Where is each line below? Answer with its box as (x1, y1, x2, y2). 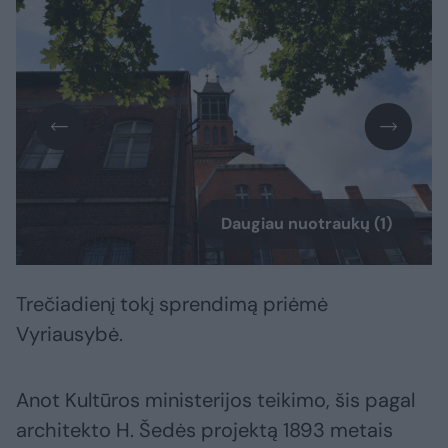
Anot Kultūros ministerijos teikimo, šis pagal (16, 387, 415, 414)
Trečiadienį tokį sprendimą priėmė (16, 291, 328, 318)
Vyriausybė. (16, 321, 123, 348)
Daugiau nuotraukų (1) (221, 213, 392, 235)
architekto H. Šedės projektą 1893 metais (16, 417, 393, 444)
